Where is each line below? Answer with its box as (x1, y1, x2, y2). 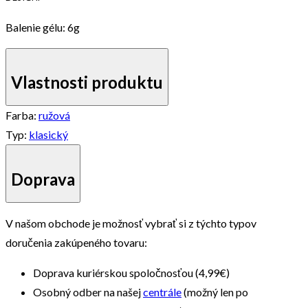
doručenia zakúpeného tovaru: (5, 236, 147, 250)
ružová (38, 109, 70, 122)
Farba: (5, 109, 38, 122)
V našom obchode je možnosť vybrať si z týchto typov (5, 217, 256, 230)
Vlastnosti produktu (11, 72, 163, 93)
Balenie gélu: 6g (5, 20, 80, 34)
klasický (29, 128, 68, 142)
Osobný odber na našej (33, 285, 143, 299)
